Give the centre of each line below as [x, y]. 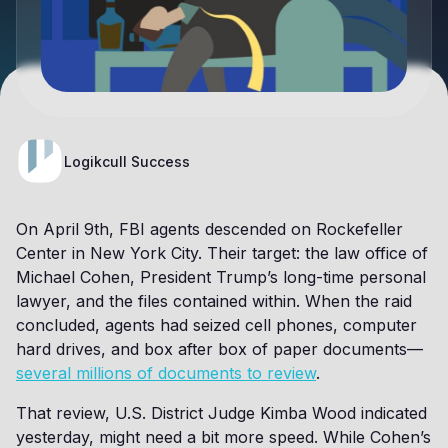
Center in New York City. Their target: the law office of [222, 253]
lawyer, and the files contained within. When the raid [214, 301]
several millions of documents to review [166, 373]
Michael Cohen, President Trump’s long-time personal [221, 277]
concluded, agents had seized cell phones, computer [216, 325]
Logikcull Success [127, 161]
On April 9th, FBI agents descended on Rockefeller [209, 229]
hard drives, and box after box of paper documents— [219, 349]
